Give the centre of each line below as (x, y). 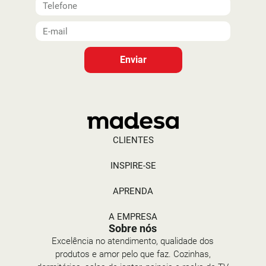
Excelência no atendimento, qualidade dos (133, 241)
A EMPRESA (133, 217)
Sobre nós (133, 228)
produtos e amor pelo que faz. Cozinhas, (133, 254)
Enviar (133, 60)
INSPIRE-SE (133, 166)
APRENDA (133, 191)
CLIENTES (133, 140)
